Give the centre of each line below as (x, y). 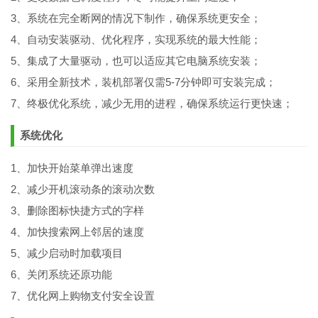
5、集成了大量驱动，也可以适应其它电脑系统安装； (136, 60)
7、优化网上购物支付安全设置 (83, 295)
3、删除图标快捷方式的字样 (77, 210)
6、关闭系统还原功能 (61, 274)
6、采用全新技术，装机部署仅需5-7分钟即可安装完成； (143, 82)
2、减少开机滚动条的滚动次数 (83, 189)
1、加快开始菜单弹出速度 (72, 168)
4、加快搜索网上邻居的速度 (77, 231)
